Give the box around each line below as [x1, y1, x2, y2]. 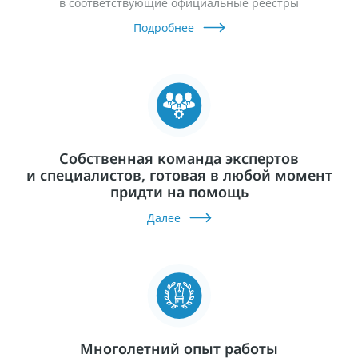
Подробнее [133, 20, 194, 36]
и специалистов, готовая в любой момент [26, 165, 332, 185]
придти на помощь [109, 182, 249, 202]
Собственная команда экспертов [59, 149, 299, 169]
